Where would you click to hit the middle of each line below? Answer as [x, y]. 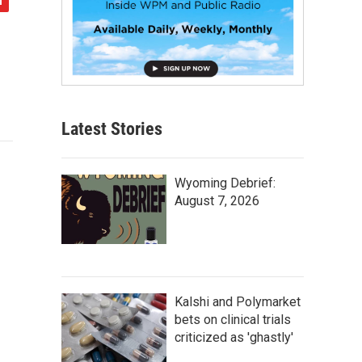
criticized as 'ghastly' [234, 337]
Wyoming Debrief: [225, 183]
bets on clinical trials [233, 319]
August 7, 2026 [217, 200]
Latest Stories [112, 128]
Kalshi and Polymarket [238, 301]
